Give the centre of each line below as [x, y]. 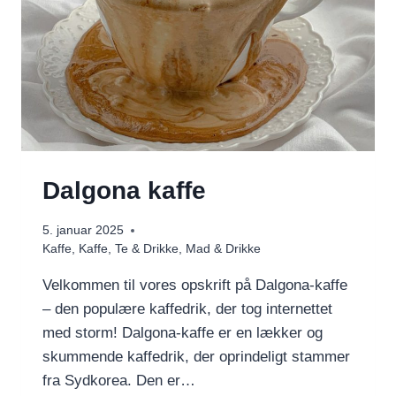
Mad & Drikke [223, 249]
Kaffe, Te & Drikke [129, 249]
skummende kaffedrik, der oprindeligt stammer [196, 357]
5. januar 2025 [83, 231]
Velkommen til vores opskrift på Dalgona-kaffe [195, 286]
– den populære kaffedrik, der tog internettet [187, 309]
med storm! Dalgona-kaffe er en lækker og [183, 333]
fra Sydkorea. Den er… [119, 381]
